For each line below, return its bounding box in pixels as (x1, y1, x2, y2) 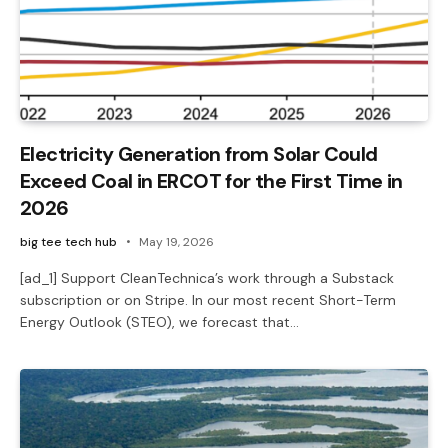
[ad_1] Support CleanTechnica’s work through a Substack (20, 268, 394, 287)
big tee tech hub (20, 233, 117, 250)
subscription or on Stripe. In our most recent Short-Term (20, 290, 396, 309)
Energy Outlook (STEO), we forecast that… (20, 312, 299, 331)
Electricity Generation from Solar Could (20, 140, 378, 167)
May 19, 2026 (139, 233, 214, 250)
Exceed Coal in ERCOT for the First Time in (20, 167, 403, 194)
